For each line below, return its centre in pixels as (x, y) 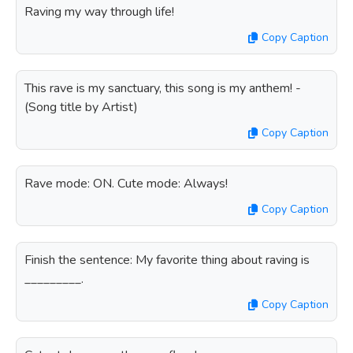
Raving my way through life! (99, 12)
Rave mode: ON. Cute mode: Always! (126, 184)
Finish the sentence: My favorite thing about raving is (167, 260)
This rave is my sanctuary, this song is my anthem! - (163, 88)
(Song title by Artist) (81, 107)
